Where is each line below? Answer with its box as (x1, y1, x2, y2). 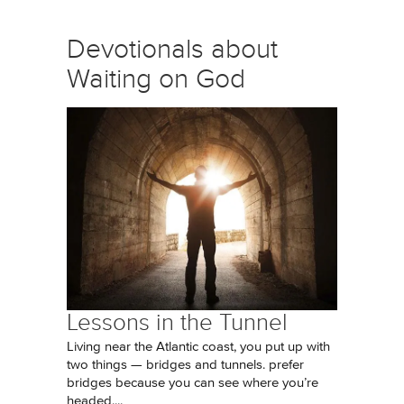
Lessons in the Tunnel (67, 309, 288, 335)
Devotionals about (67, 34, 278, 64)
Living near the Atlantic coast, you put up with (67, 340, 330, 353)
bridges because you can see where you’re (67, 376, 318, 390)
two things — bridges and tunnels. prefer (67, 358, 304, 372)
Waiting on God (67, 64, 245, 94)
